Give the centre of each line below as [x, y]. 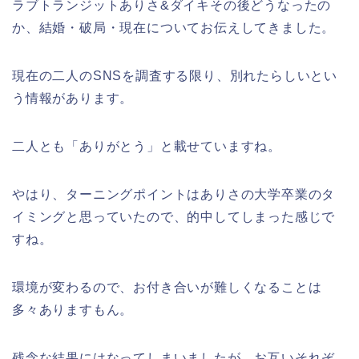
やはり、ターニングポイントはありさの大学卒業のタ [174, 194]
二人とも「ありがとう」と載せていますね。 [147, 146]
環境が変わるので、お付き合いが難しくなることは [167, 287]
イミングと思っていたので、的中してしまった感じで [174, 216]
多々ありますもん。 [73, 309]
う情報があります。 [73, 98]
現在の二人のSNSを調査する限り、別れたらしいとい [175, 75]
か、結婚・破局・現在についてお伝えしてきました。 [174, 27]
